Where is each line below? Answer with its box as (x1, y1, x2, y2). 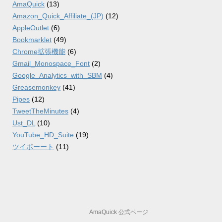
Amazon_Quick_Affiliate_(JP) (12, 12, 104, 20)
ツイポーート (12, 143, 54, 151)
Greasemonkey (12, 83, 60, 92)
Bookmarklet (12, 36, 52, 44)
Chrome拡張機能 (12, 48, 65, 56)
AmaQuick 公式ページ (89, 209, 148, 216)
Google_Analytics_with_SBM (12, 71, 102, 80)
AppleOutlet (12, 24, 49, 32)
